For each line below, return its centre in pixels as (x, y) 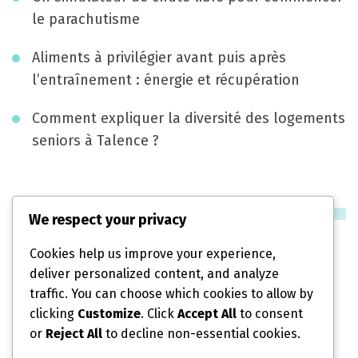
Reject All (74, 333)
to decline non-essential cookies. (201, 333)
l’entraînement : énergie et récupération (166, 80)
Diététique (70, 265)
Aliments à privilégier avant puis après (159, 57)
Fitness (59, 303)
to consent (270, 313)
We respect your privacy (107, 219)
